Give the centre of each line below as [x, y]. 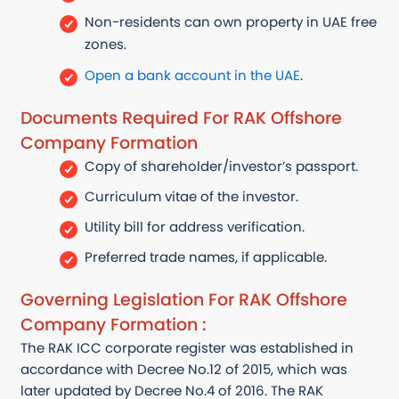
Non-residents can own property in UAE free [230, 22]
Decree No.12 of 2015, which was [240, 369]
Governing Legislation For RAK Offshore [184, 299]
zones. [105, 45]
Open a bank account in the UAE [192, 76]
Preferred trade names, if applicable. [205, 256]
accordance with [77, 369]
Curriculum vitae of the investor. [191, 196]
